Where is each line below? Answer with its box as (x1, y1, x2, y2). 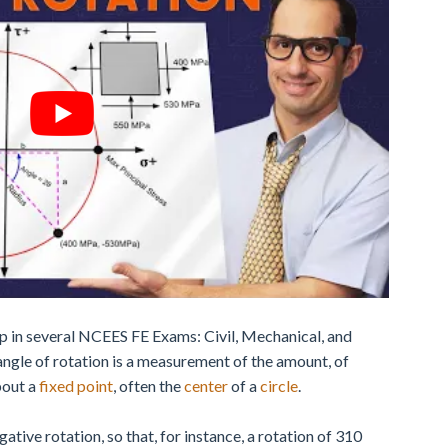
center (184, 376, 228, 396)
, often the (113, 376, 184, 396)
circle (260, 376, 298, 396)
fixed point (39, 376, 113, 396)
